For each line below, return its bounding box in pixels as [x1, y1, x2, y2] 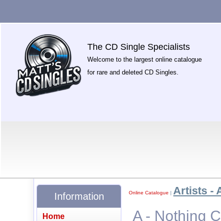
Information [54, 190, 104, 202]
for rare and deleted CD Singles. [87, 69, 179, 76]
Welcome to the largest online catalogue [87, 56, 202, 63]
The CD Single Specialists [87, 42, 190, 52]
